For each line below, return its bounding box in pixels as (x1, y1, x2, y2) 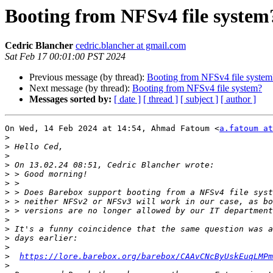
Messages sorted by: (29, 94, 112, 105)
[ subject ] (180, 94, 218, 105)
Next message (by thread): (29, 83, 132, 94)
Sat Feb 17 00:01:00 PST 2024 (5, 51, 126, 62)
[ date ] (114, 94, 141, 105)
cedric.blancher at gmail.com (76, 40, 186, 51)
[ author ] (221, 94, 256, 105)
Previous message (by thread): (29, 72, 147, 83)
